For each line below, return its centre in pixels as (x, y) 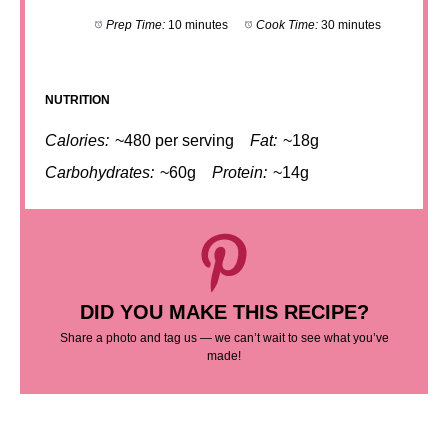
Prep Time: (135, 25)
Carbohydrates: (99, 172)
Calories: (77, 140)
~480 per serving (174, 140)
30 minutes (350, 25)
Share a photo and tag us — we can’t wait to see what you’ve (224, 338)
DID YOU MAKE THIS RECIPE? (224, 312)
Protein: (239, 172)
